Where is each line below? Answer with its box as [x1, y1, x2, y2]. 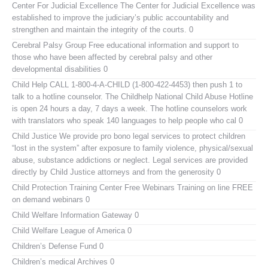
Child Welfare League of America [12, 226, 125, 235]
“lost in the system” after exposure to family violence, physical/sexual [12, 143, 253, 153]
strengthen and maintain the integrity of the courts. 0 [12, 25, 193, 34]
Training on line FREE [175, 182, 253, 192]
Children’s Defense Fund [12, 241, 97, 251]
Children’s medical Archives [12, 257, 108, 266]
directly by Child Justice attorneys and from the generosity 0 [12, 167, 221, 176]
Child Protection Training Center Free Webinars [12, 182, 175, 192]
